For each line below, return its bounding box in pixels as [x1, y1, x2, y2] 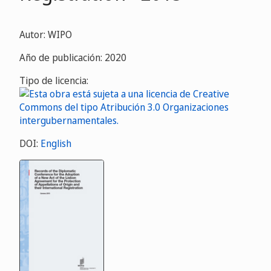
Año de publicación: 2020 [19, 51, 126, 64]
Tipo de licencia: [19, 74, 88, 87]
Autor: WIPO [19, 28, 72, 41]
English [41, 137, 71, 150]
